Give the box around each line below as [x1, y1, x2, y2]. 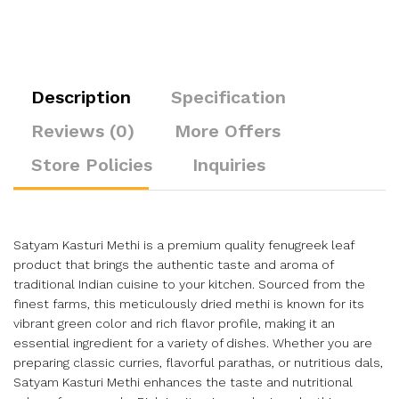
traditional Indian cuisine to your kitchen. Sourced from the [13, 277, 365, 291]
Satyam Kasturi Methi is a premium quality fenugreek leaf [13, 238, 354, 252]
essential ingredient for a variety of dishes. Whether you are [13, 336, 372, 350]
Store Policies [31, 154, 152, 175]
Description [31, 86, 131, 108]
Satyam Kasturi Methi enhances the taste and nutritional [13, 375, 353, 389]
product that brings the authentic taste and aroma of [13, 257, 333, 272]
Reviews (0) [31, 120, 134, 142]
